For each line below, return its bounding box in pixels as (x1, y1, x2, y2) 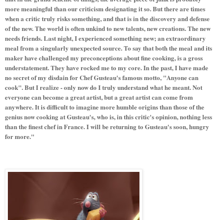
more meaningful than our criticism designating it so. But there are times (5, 3, 205, 13)
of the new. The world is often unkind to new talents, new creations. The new (5, 23, 211, 33)
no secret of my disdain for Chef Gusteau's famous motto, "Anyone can (5, 72, 198, 82)
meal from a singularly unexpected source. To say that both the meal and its (5, 43, 212, 53)
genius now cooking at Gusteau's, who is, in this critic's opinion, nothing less (5, 111, 212, 121)
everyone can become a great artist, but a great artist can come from (5, 92, 193, 102)
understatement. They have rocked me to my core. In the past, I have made (5, 62, 208, 72)
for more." (5, 131, 34, 141)
